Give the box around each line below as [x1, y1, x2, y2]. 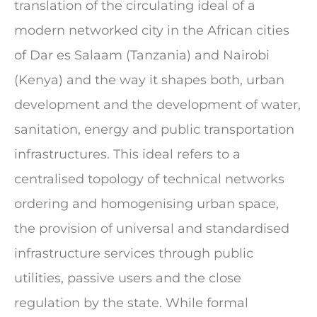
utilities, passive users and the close [14, 270, 241, 286]
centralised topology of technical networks [14, 171, 284, 187]
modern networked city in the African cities [14, 23, 289, 38]
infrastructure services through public [14, 246, 253, 261]
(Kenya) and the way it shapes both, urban [14, 72, 284, 88]
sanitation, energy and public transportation [14, 122, 294, 137]
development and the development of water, [14, 97, 301, 113]
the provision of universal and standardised [14, 221, 289, 236]
